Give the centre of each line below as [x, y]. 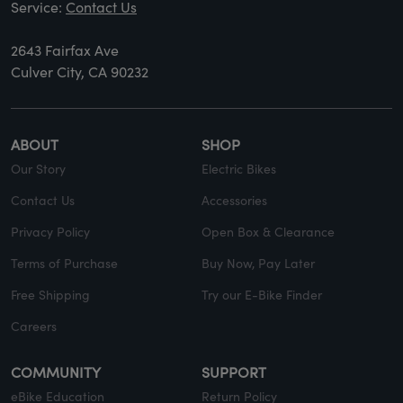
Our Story [38, 168]
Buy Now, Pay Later [258, 263]
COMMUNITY [56, 372]
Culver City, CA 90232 [80, 71]
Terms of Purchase [64, 263]
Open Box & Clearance [268, 231]
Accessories [234, 200]
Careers [34, 326]
